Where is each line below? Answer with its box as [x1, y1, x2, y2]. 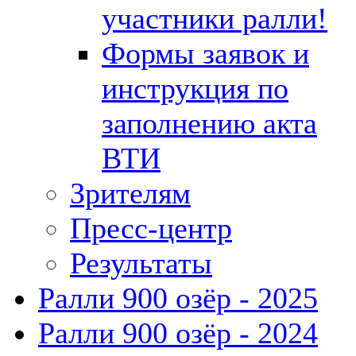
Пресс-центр [70, 211, 232, 245]
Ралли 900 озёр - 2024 [38, 315, 318, 350]
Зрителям [70, 176, 191, 210]
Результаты [70, 246, 212, 280]
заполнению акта [102, 106, 317, 140]
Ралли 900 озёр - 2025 [38, 281, 318, 315]
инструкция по [102, 71, 288, 105]
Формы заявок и [102, 36, 309, 70]
